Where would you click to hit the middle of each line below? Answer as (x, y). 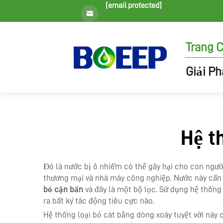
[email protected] (133, 5)
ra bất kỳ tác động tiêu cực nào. (99, 201)
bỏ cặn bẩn (64, 189)
